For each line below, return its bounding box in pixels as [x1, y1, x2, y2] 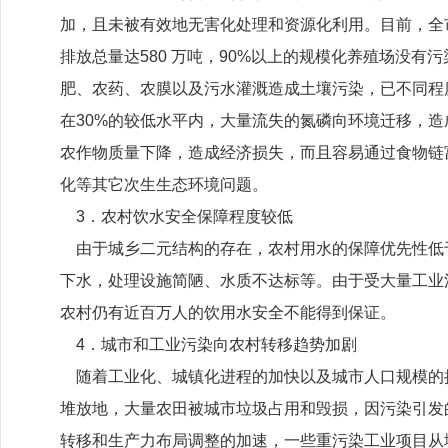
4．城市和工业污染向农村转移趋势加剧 [60, 336, 357, 353]
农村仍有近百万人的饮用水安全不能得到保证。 [60, 304, 396, 321]
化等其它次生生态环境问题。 [60, 176, 268, 193]
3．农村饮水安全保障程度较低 [60, 208, 293, 225]
